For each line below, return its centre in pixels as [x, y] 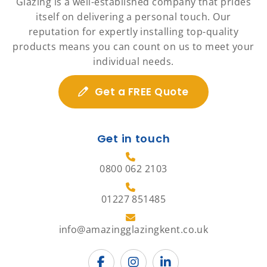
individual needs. [133, 62]
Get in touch [133, 139]
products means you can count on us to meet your [133, 47]
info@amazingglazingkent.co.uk [133, 230]
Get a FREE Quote [142, 92]
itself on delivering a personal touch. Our [133, 17]
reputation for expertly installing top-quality [133, 32]
